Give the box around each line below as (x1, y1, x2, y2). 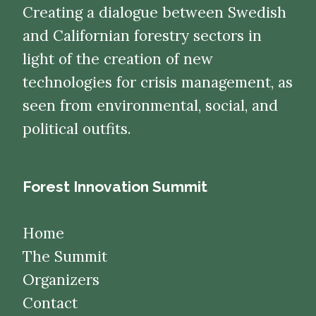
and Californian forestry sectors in (23, 26, 262, 46)
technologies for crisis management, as (23, 73, 293, 92)
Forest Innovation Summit (23, 178, 207, 196)
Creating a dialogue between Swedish (23, 3, 286, 23)
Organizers (23, 270, 99, 290)
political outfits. (23, 119, 131, 139)
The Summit (23, 247, 107, 267)
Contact (23, 293, 78, 313)
